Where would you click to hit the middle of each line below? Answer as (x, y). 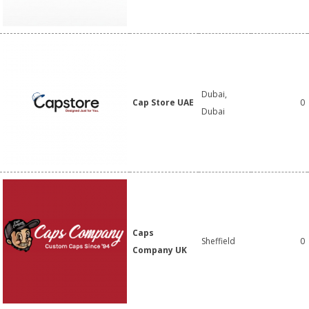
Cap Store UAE (163, 102)
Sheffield (218, 241)
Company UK (160, 250)
